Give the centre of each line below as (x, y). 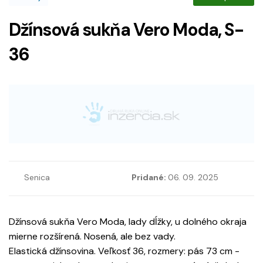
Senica (37, 178)
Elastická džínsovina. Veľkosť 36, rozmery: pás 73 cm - (124, 251)
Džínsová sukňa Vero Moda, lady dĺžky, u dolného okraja (128, 222)
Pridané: (150, 178)
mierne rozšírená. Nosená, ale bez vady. (92, 237)
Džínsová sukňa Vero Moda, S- (126, 30)
